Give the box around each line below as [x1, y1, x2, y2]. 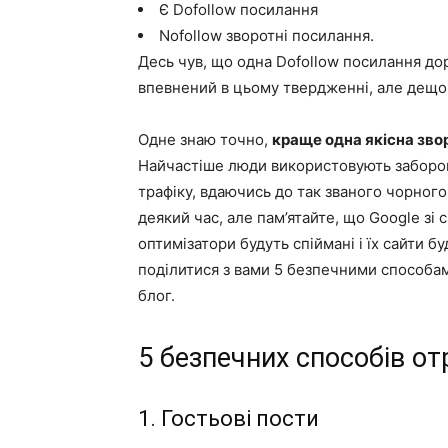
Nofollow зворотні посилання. [159, 26, 374, 45]
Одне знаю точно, [138, 130, 272, 149]
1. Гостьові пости [138, 406, 319, 431]
